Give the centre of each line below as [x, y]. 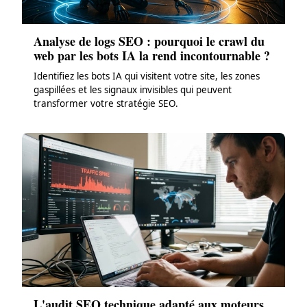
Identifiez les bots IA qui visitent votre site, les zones [146, 76]
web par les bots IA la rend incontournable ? [151, 56]
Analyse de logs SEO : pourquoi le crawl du [149, 41]
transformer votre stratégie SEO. [106, 104]
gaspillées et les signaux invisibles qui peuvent [132, 90]
